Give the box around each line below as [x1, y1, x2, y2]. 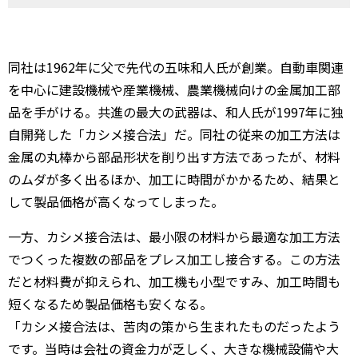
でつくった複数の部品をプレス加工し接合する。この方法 [8, 249, 340, 268]
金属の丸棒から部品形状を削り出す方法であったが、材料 [8, 147, 340, 166]
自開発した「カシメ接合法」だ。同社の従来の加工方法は [8, 125, 340, 144]
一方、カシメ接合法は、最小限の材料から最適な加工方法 [8, 227, 340, 246]
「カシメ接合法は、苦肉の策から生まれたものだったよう [8, 316, 340, 336]
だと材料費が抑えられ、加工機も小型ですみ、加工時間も [8, 272, 340, 291]
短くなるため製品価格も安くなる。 [8, 294, 213, 313]
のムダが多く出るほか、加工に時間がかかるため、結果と [8, 169, 340, 189]
